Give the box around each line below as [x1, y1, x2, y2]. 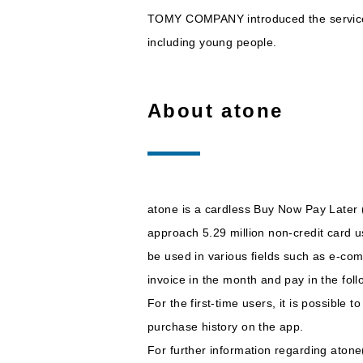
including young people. [147, 35, 277, 49]
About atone [147, 99, 284, 122]
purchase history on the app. [147, 319, 308, 333]
